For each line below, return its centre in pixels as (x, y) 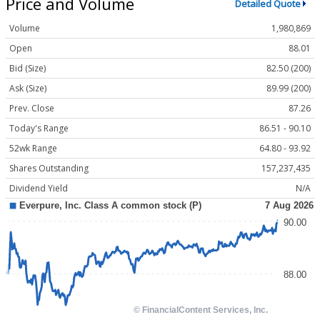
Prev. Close (32, 109)
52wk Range (33, 149)
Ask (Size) (28, 89)
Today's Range (39, 129)
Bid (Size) (27, 69)
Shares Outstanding (49, 169)
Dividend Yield (39, 189)
